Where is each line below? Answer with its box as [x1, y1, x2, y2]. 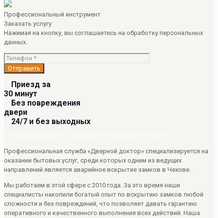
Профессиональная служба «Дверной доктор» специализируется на [4, 147, 208, 155]
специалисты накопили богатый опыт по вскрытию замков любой [4, 191, 203, 199]
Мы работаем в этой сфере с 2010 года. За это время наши [4, 182, 180, 189]
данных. [4, 38, 27, 46]
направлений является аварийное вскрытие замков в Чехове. [4, 166, 191, 174]
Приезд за [11, 80, 51, 89]
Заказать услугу [4, 20, 52, 27]
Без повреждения [11, 98, 80, 108]
